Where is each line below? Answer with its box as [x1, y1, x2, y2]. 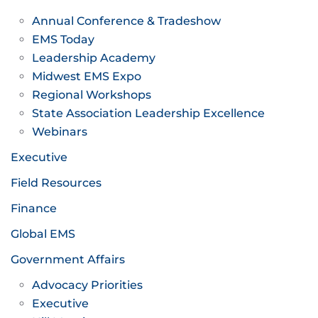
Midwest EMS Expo [32, 70, 141, 83]
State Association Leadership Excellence [32, 106, 265, 120]
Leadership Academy [32, 51, 155, 65]
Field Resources [11, 176, 102, 190]
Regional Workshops [32, 88, 151, 102]
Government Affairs [11, 253, 125, 266]
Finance [11, 202, 57, 215]
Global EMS [11, 227, 75, 241]
